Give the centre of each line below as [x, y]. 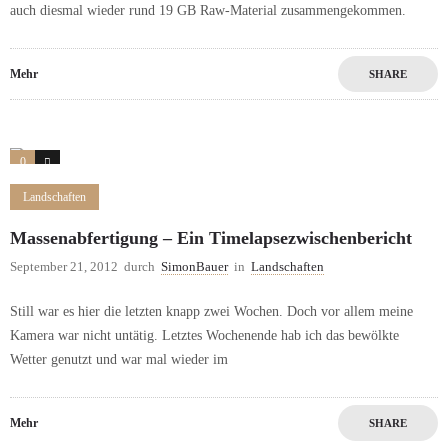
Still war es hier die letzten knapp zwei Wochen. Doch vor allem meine [211, 312]
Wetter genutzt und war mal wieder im [119, 360]
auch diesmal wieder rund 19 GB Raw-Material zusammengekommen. [208, 11]
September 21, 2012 [64, 267]
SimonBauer [194, 267]
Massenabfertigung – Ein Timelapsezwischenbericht [211, 238]
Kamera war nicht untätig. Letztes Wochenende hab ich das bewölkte [204, 336]
